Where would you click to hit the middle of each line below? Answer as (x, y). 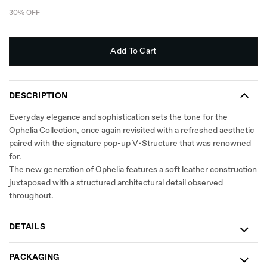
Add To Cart (133, 51)
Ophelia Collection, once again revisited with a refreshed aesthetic (132, 131)
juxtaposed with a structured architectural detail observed (116, 183)
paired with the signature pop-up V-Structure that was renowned (130, 144)
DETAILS (27, 227)
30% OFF (25, 13)
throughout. (31, 196)
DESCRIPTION (38, 96)
